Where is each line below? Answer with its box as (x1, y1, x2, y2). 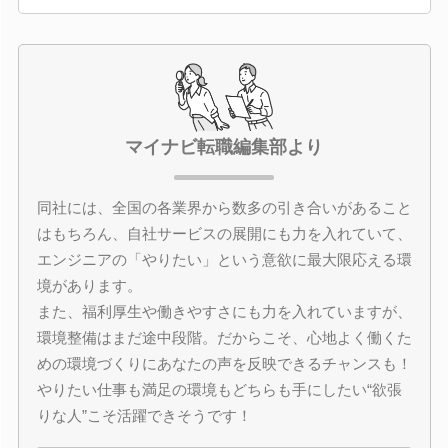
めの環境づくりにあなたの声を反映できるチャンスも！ (36, 354, 412, 372)
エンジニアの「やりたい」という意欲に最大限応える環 (36, 250, 412, 268)
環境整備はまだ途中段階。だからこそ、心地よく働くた (36, 328, 412, 346)
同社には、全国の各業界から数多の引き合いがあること (36, 198, 412, 216)
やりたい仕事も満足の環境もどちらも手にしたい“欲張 (36, 380, 402, 398)
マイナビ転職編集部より (125, 136, 323, 157)
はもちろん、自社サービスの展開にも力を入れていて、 (36, 224, 412, 242)
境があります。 (36, 276, 142, 294)
